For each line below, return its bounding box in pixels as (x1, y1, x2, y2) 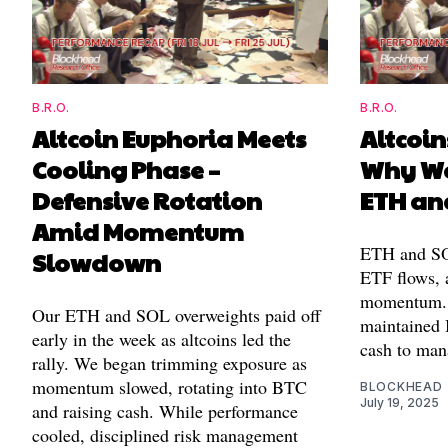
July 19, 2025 (360, 395, 439, 411)
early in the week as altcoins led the (32, 327, 291, 352)
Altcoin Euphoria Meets (32, 121, 306, 156)
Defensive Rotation (32, 183, 262, 218)
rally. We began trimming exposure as (32, 351, 307, 376)
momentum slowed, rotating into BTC (32, 375, 307, 400)
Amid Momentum (32, 214, 244, 249)
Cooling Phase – (32, 152, 220, 187)
